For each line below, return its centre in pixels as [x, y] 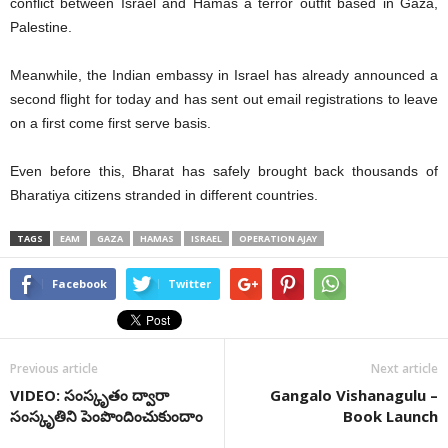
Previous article [54, 368]
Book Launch [390, 415]
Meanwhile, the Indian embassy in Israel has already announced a [224, 74]
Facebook [79, 283]
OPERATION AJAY [278, 238]
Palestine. [41, 26]
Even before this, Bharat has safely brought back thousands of [224, 170]
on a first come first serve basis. [110, 122]
